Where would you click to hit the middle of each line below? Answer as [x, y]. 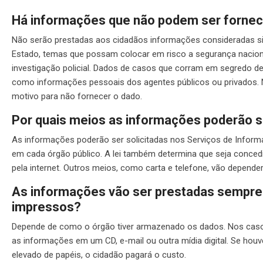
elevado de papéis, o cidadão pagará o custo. [99, 254]
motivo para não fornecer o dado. [77, 96]
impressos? [46, 207]
